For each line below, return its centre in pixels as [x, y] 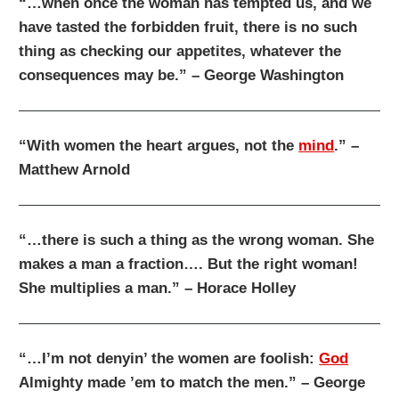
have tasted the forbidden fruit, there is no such [188, 28]
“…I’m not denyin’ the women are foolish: [169, 359]
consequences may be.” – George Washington [182, 76]
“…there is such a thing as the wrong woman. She [197, 240]
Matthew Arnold [75, 170]
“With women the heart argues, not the [159, 146]
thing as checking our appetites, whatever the [180, 52]
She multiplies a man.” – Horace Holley [158, 289]
